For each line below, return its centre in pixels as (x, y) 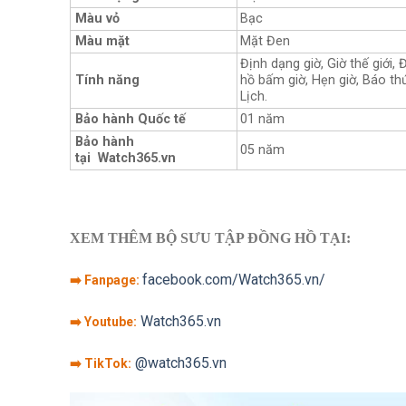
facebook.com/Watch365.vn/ (234, 280)
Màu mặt (102, 42)
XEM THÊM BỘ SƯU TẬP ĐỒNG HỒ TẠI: (210, 238)
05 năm (262, 150)
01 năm (262, 120)
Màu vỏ (97, 19)
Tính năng (107, 81)
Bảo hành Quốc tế (130, 120)
